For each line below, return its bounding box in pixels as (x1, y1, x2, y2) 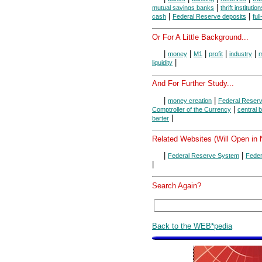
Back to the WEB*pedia (152, 221, 232, 230)
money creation (168, 96, 212, 104)
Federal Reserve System (168, 151, 239, 159)
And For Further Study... (152, 79, 234, 88)
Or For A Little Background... (152, 32, 249, 42)
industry (229, 50, 252, 58)
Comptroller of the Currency (152, 105, 231, 113)
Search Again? (152, 181, 201, 190)
